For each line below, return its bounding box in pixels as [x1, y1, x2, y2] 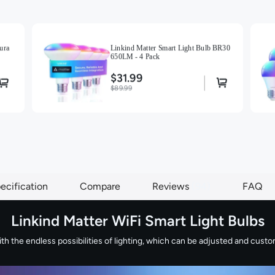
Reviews [152, 180, 192, 192]
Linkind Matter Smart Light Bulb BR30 [110, 44, 231, 52]
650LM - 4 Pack [110, 52, 160, 61]
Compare [80, 180, 120, 192]
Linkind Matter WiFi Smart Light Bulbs [10, 211, 265, 230]
